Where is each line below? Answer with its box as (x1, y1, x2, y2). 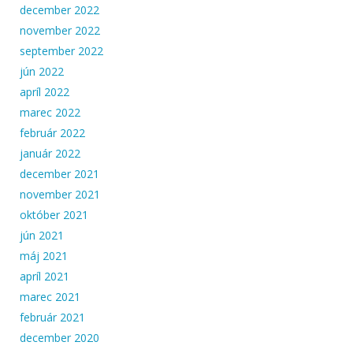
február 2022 (20, 124, 85, 140)
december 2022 (20, 2, 99, 17)
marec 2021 (20, 288, 80, 304)
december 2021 (20, 165, 99, 181)
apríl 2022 (20, 84, 69, 99)
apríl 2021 (20, 268, 69, 284)
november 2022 (20, 22, 100, 38)
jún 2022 (20, 63, 64, 79)
